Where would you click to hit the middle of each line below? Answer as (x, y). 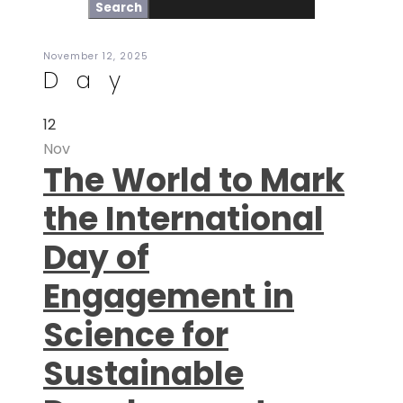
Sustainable (143, 374)
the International (184, 219)
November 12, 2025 (96, 56)
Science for (136, 335)
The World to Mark (194, 180)
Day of (96, 258)
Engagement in (169, 296)
